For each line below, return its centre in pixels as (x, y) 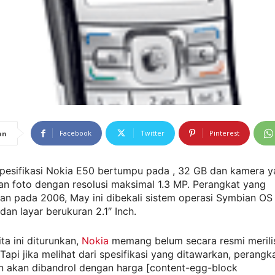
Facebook (76, 133)
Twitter (153, 133)
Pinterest (224, 133)
